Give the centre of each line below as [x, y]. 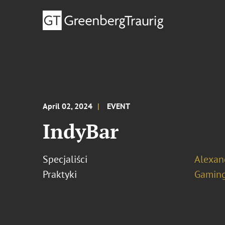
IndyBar [81, 131]
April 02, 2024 [68, 106]
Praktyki [60, 174]
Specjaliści [65, 159]
